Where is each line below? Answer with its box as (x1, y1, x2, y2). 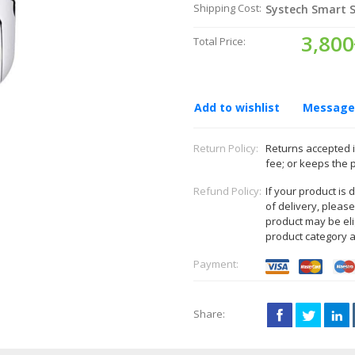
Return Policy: (193, 141, 258, 155)
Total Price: (193, 34, 246, 48)
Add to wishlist (194, 100, 280, 115)
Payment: (193, 257, 239, 271)
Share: (193, 306, 225, 321)
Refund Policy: (193, 184, 261, 198)
